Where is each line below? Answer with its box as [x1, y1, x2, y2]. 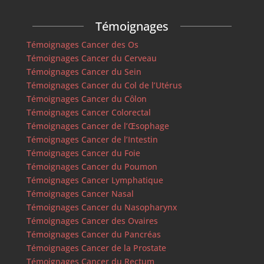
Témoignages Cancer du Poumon [26, 160, 157, 172]
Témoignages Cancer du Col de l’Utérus [26, 79, 182, 91]
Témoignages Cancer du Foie [26, 147, 140, 159]
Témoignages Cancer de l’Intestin [26, 133, 158, 145]
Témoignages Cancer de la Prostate [26, 242, 166, 253]
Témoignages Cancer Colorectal [26, 106, 151, 118]
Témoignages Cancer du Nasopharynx [26, 201, 177, 213]
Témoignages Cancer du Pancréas [26, 228, 161, 240]
